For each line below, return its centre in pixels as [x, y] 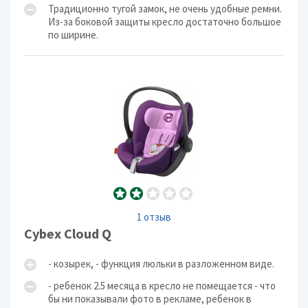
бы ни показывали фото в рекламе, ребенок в [150, 299]
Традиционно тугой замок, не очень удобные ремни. [165, 9]
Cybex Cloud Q [68, 233]
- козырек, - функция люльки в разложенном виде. [161, 264]
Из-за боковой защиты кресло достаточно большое [165, 22]
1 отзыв [154, 217]
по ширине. [73, 35]
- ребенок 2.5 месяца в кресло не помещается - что [162, 286]
